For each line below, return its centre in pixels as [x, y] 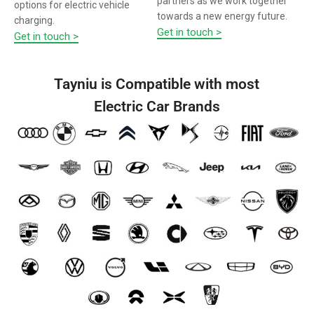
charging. [34, 21]
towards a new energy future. [222, 16]
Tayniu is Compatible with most [157, 84]
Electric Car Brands [157, 107]
